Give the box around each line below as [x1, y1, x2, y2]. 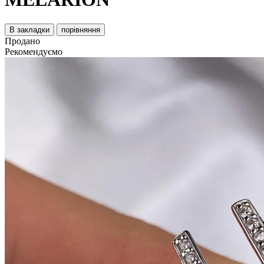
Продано [5, 35, 40, 46]
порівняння [61, 25, 100, 34]
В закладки [9, 25, 49, 34]
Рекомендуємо [5, 46, 62, 57]
